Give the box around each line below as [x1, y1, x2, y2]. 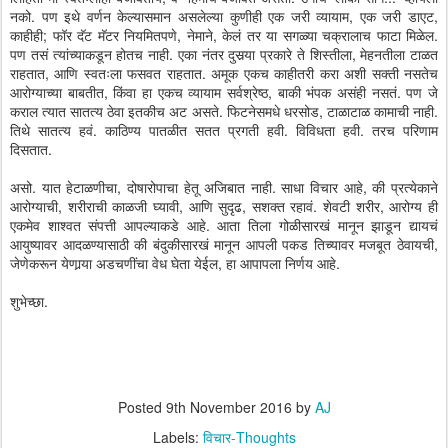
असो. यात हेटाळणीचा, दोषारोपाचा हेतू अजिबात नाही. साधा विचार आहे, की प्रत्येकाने [10, 177, 438, 197]
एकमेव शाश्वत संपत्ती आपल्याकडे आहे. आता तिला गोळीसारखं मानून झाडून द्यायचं [10, 215, 438, 235]
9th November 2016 [165, 397, 292, 417]
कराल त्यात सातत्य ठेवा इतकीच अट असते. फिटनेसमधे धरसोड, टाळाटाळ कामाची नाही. [10, 101, 438, 121]
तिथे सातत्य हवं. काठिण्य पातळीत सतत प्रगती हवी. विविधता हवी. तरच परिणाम [10, 120, 438, 140]
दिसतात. [10, 139, 56, 159]
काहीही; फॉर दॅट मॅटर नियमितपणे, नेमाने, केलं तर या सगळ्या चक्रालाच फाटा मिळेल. [10, 25, 438, 45]
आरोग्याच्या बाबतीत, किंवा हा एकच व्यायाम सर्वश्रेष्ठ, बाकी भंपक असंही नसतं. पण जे [10, 82, 438, 102]
